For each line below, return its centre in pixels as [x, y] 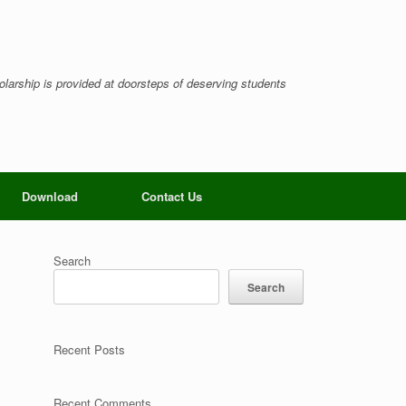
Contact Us [172, 196]
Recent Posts [90, 349]
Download [50, 196]
